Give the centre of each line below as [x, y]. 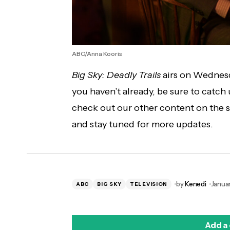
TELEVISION [149, 184]
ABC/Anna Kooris [97, 53]
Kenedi [196, 184]
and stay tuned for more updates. [142, 124]
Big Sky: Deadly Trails [117, 75]
